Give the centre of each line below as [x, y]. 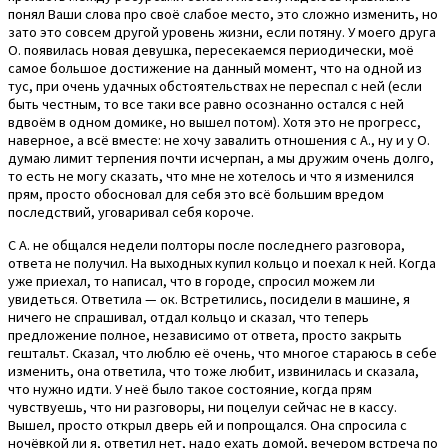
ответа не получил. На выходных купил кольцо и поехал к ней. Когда [222, 262]
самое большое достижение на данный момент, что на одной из [215, 68]
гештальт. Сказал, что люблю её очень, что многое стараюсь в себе [222, 352]
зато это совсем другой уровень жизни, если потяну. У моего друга [222, 32]
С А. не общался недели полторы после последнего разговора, [206, 244]
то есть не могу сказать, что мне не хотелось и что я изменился [211, 176]
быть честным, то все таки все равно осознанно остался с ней [206, 104]
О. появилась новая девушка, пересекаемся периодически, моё [211, 50]
